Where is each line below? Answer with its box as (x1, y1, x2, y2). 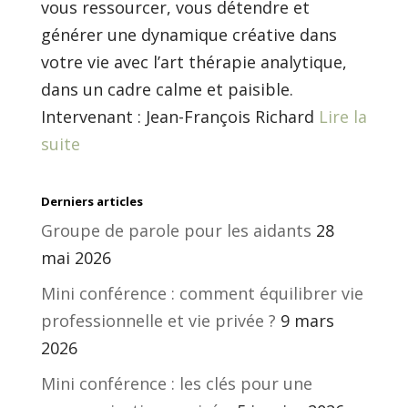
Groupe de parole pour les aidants (40, 219, 311, 241)
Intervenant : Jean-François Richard (40, 105, 319, 127)
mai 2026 (40, 246, 111, 269)
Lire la (318, 105, 367, 127)
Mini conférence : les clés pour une (40, 372, 312, 394)
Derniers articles (40, 192, 143, 209)
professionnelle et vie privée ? (40, 309, 276, 331)
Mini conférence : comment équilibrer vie (40, 281, 363, 304)
